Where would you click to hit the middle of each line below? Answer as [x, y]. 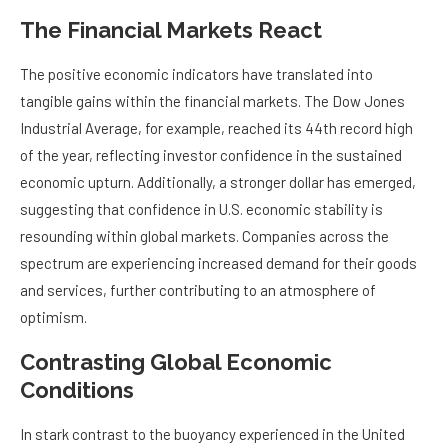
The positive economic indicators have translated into [196, 74]
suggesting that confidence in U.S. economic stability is [201, 209]
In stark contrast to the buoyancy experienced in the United [212, 434]
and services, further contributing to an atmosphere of [198, 290]
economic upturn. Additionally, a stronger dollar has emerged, [218, 182]
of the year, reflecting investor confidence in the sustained [211, 155]
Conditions [77, 390]
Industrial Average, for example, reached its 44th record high [216, 128]
